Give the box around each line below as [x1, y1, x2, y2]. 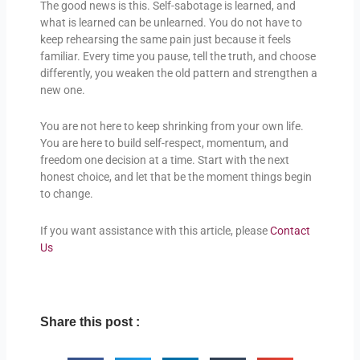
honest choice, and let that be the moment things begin [39, 170, 312, 184]
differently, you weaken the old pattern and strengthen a [39, 66, 317, 80]
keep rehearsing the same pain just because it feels [39, 32, 291, 46]
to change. [39, 187, 93, 201]
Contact [269, 223, 310, 237]
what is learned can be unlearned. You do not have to [39, 15, 302, 29]
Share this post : [39, 315, 140, 329]
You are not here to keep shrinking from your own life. [39, 120, 304, 133]
